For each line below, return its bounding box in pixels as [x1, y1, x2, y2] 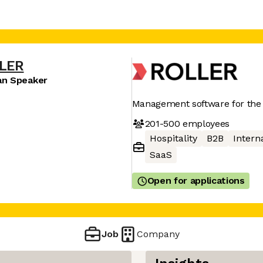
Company [137, 228, 180, 240]
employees [180, 117, 230, 129]
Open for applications [147, 175, 245, 186]
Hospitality [149, 133, 197, 144]
